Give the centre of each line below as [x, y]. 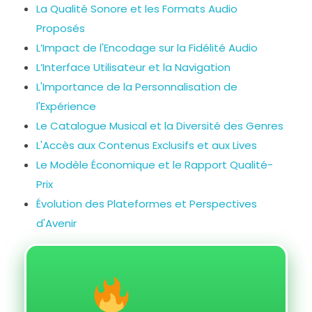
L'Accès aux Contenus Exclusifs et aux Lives [146, 146]
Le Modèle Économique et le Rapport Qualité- [154, 165]
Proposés [60, 29]
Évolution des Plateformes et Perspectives [146, 204]
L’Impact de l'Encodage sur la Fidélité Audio [147, 48]
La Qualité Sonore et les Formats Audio [136, 9]
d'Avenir [56, 224]
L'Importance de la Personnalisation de [136, 87]
